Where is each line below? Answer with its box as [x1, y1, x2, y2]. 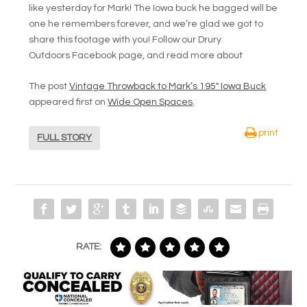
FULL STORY [37, 133, 93, 143]
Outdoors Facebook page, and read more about [29, 51, 243, 61]
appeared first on [29, 97, 108, 108]
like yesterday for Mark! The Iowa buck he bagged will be [29, 3, 278, 14]
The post [29, 82, 70, 92]
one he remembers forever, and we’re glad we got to [29, 19, 264, 29]
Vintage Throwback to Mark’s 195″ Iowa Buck [69, 82, 267, 92]
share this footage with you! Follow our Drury [29, 35, 222, 45]
